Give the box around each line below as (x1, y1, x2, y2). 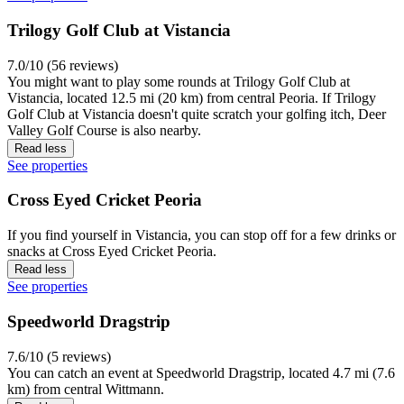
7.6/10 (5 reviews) (7, 348, 111, 364)
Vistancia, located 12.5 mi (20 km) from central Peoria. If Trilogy (7, 89, 376, 106)
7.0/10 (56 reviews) (7, 57, 118, 73)
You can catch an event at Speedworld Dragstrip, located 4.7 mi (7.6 (7, 364, 395, 381)
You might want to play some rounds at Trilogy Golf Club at (7, 73, 350, 89)
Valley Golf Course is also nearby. (7, 122, 201, 138)
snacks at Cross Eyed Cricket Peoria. (7, 243, 216, 260)
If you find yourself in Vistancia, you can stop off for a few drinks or (7, 227, 396, 243)
